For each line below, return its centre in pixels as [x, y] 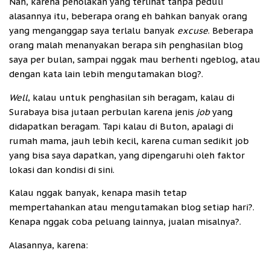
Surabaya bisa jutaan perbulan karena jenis [103, 111]
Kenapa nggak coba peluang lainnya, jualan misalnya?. [125, 222]
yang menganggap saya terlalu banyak [93, 31]
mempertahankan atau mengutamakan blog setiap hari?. [132, 207]
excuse [193, 31]
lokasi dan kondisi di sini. [62, 169]
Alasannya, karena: [49, 245]
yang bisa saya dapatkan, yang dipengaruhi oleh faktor [127, 155]
